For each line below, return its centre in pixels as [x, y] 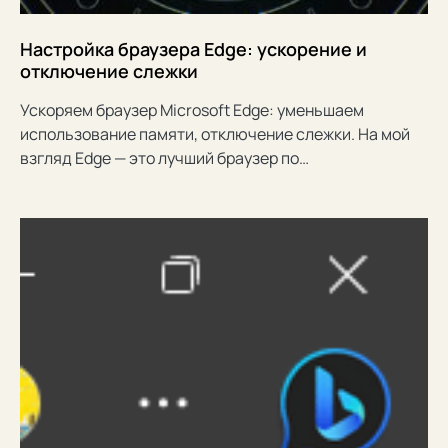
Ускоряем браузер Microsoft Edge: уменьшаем [192, 109]
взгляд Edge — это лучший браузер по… [164, 157]
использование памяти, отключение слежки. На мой [215, 133]
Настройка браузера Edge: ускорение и [193, 48]
